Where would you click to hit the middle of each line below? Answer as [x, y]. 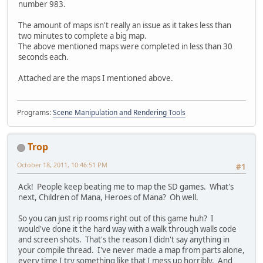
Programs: [35, 113]
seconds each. [43, 57]
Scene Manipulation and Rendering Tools [119, 113]
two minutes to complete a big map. [82, 36]
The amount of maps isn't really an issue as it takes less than [125, 25]
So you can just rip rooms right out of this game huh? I [116, 219]
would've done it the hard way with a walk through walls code [127, 229]
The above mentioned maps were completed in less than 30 [125, 46]
